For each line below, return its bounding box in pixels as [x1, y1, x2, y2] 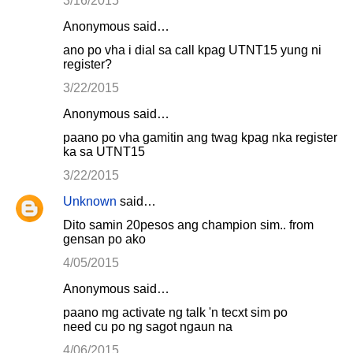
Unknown [63, 195, 117, 208]
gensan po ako [63, 232, 146, 246]
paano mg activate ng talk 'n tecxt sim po [63, 306, 288, 319]
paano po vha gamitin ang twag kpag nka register [63, 131, 337, 144]
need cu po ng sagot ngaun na [63, 320, 232, 333]
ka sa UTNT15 [63, 145, 145, 158]
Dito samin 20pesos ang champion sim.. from [63, 218, 314, 232]
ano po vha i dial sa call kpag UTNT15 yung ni [63, 43, 321, 57]
